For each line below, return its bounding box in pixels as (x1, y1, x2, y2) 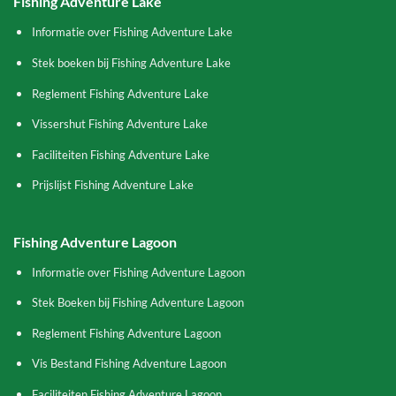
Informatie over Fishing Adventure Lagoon (31, 264, 245, 279)
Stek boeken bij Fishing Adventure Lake (31, 55, 231, 70)
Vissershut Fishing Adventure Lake (31, 117, 208, 132)
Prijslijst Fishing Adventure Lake (31, 178, 194, 193)
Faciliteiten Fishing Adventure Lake (31, 147, 209, 162)
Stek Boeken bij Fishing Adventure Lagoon (31, 295, 244, 310)
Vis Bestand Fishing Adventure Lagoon (31, 356, 226, 371)
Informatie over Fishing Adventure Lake (31, 25, 232, 40)
